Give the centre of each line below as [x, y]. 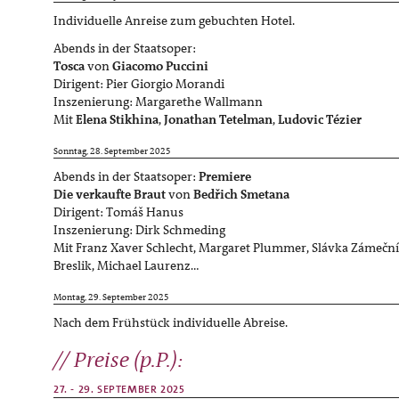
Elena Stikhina [117, 119]
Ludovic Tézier [320, 119]
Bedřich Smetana [245, 195]
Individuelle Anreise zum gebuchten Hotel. [174, 21]
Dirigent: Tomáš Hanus [118, 212]
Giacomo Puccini [160, 65]
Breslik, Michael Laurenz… [126, 266]
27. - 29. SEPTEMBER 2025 [119, 390]
